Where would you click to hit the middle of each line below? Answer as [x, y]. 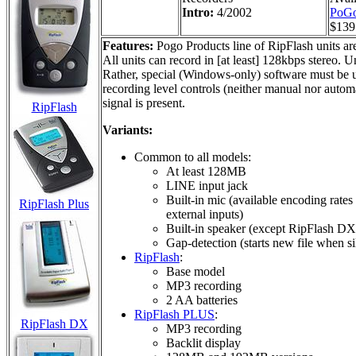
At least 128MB [206, 171]
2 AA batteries [202, 300]
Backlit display [203, 342]
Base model [195, 271]
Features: [128, 45]
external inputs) [205, 214]
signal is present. [144, 103]
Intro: [199, 12]
